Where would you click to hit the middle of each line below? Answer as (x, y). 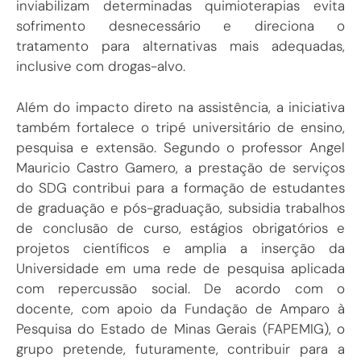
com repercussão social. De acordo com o (180, 288)
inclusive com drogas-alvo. (101, 66)
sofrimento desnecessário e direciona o (180, 26)
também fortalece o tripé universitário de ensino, (180, 127)
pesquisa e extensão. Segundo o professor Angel (180, 147)
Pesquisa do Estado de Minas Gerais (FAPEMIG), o (180, 328)
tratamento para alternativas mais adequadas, (180, 46)
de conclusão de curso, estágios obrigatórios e (180, 228)
